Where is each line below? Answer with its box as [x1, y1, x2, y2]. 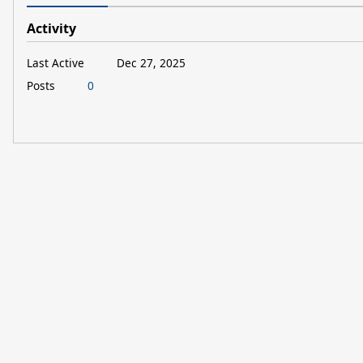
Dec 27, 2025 [117, 54, 186, 70]
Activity [27, 19, 76, 37]
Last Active [27, 54, 84, 70]
